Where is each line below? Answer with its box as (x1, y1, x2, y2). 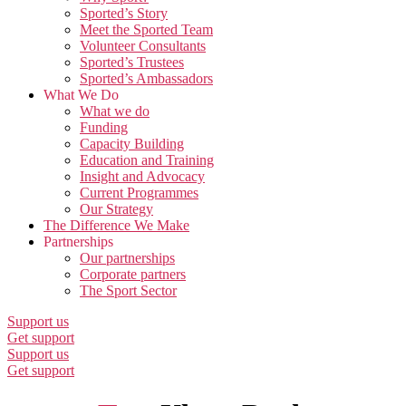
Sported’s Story (80, 5, 168, 21)
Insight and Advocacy (80, 169, 205, 184)
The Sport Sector (80, 283, 177, 298)
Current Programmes (80, 185, 198, 200)
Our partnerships (80, 250, 175, 266)
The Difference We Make (43, 217, 189, 233)
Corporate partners (80, 266, 186, 282)
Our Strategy (80, 201, 153, 217)
